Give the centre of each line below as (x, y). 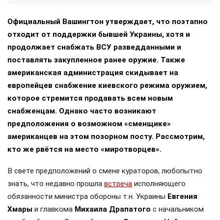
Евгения (182, 196)
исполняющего (159, 183)
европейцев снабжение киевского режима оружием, (107, 85)
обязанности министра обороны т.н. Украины (87, 196)
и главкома (54, 209)
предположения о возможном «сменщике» (89, 124)
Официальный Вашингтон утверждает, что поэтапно (108, 21)
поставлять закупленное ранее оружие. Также (96, 60)
